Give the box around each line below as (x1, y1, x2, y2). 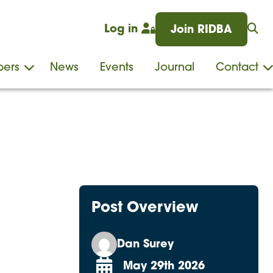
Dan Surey (117, 238, 174, 250)
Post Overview (91, 201, 198, 216)
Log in (104, 23, 141, 35)
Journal (155, 62, 194, 74)
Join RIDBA (171, 24, 232, 36)
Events (100, 62, 133, 74)
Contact (216, 62, 258, 74)
